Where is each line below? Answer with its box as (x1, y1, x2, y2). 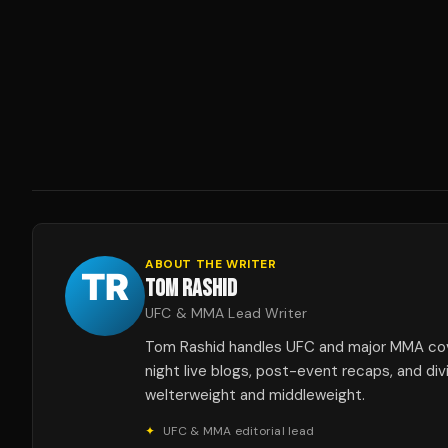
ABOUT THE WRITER (145, 255, 277, 272)
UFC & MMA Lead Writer (145, 303, 307, 322)
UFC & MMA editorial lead (163, 422, 315, 439)
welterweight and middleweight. (145, 384, 365, 405)
